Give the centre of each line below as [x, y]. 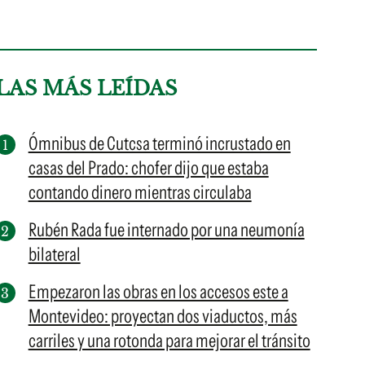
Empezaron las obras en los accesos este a [158, 292]
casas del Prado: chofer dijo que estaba [148, 168]
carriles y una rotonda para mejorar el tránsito [169, 341]
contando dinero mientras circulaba [140, 192]
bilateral [54, 254]
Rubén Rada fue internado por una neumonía [166, 230]
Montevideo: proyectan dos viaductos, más [163, 316]
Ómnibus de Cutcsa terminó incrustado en [159, 143]
